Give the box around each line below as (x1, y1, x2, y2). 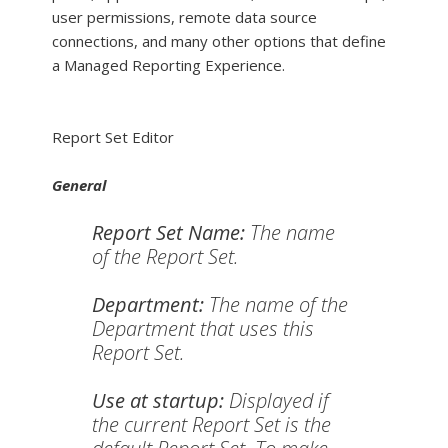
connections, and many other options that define (52, 31, 386, 51)
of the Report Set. (92, 243, 239, 270)
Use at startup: (92, 387, 224, 414)
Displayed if (224, 387, 329, 414)
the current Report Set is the (92, 411, 331, 438)
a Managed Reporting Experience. (52, 55, 289, 75)
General (52, 175, 106, 195)
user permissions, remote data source (52, 7, 317, 27)
